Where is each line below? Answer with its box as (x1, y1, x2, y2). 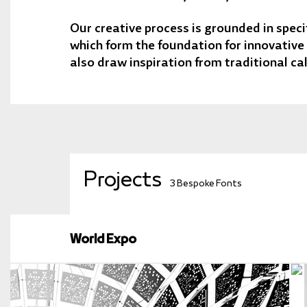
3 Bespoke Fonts (170, 177, 243, 190)
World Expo (70, 231, 136, 248)
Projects (84, 167, 166, 195)
